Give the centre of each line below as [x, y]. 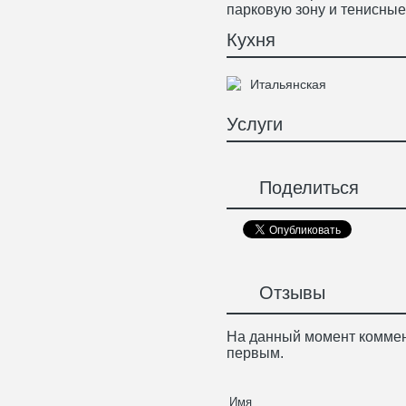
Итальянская [288, 84]
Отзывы [287, 293]
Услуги [255, 124]
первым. [255, 353]
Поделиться [304, 188]
